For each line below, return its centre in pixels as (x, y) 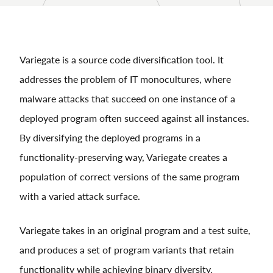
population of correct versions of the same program (129, 176)
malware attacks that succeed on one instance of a (127, 98)
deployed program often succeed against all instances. (134, 118)
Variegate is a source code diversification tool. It (122, 59)
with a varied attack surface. (80, 196)
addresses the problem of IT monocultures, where (125, 79)
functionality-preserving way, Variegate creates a (123, 157)
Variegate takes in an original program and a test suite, (135, 230)
